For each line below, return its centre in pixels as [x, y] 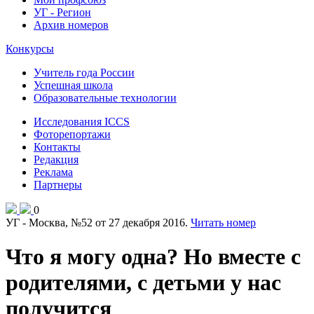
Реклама [53, 172]
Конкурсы [30, 49]
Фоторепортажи [72, 134]
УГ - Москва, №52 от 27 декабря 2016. [98, 223]
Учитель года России [84, 73]
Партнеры [58, 185]
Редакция [56, 159]
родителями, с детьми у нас [143, 283]
